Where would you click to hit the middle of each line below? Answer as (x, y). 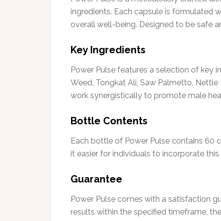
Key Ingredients (108, 50)
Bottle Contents (109, 121)
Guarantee (96, 179)
